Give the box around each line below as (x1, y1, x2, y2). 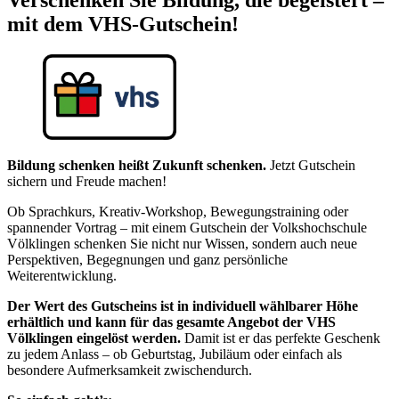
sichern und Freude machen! (7, 173, 167, 189)
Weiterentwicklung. (7, 267, 117, 283)
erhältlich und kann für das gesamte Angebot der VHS (7, 313, 336, 330)
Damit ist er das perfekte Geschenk (184, 330, 380, 346)
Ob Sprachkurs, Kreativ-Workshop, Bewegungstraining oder (7, 203, 348, 219)
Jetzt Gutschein (270, 157, 355, 173)
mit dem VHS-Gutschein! (7, 12, 239, 36)
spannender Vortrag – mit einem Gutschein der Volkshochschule (7, 219, 367, 235)
